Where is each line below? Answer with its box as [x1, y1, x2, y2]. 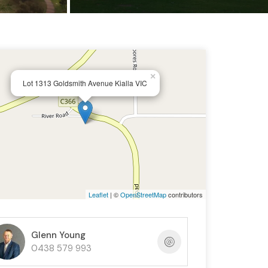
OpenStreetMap [120, 190, 166, 200]
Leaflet [88, 190, 108, 200]
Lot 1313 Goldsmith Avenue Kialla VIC [22, 78, 147, 89]
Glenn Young [31, 229, 86, 242]
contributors [166, 190, 203, 200]
